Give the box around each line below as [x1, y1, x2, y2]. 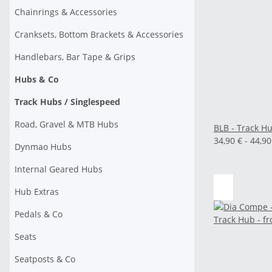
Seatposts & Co [15, 253, 75, 265]
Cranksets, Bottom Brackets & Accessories [15, 29, 183, 40]
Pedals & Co [15, 208, 63, 220]
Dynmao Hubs [15, 141, 72, 152]
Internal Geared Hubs [15, 163, 103, 175]
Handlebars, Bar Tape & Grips [15, 51, 135, 63]
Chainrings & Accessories [15, 6, 117, 18]
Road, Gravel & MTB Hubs [15, 118, 118, 130]
